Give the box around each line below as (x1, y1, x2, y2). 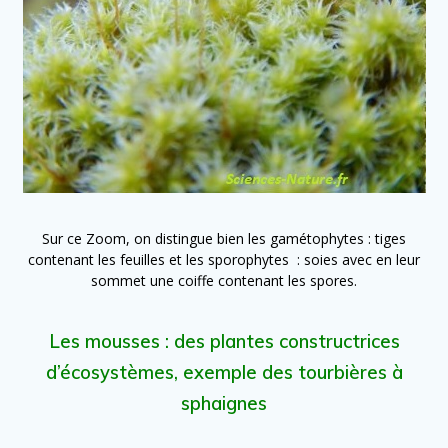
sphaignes (181, 392, 267, 416)
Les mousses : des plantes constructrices (48, 330, 400, 354)
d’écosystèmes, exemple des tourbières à (45, 361, 403, 385)
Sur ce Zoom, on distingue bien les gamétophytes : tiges (42, 229, 406, 249)
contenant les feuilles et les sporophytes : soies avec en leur (28, 250, 420, 270)
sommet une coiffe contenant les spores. (91, 271, 357, 291)
